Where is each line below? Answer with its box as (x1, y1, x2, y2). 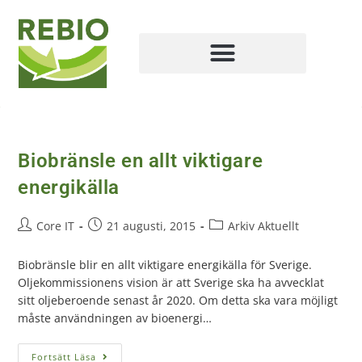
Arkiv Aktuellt (228, 217, 300, 234)
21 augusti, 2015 (107, 217, 196, 234)
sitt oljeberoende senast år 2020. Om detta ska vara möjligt (18, 292, 339, 308)
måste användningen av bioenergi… (18, 309, 213, 326)
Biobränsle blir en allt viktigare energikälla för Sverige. (18, 256, 313, 272)
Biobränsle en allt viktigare (18, 149, 263, 172)
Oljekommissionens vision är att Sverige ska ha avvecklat (18, 274, 325, 290)
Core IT (36, 217, 75, 234)
